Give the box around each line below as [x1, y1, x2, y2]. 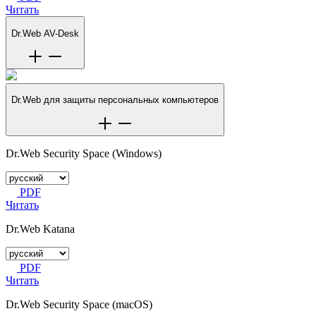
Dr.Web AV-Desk [11, 28, 79, 39]
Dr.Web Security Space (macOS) [6, 298, 152, 310]
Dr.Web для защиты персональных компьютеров [11, 95, 219, 106]
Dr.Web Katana [6, 222, 75, 235]
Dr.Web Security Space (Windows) [6, 147, 162, 159]
